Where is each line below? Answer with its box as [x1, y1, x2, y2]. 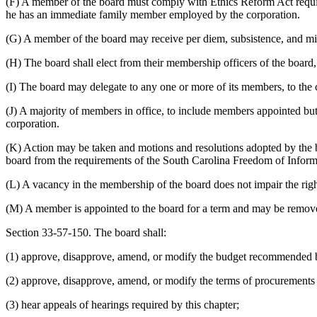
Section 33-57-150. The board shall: [6, 226, 166, 238]
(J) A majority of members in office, [6, 104, 164, 117]
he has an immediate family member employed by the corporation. [6, 8, 300, 21]
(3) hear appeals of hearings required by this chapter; [6, 298, 239, 311]
